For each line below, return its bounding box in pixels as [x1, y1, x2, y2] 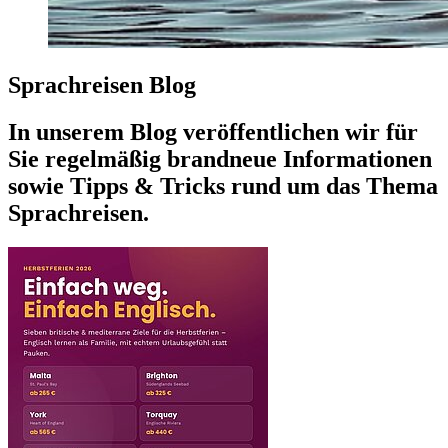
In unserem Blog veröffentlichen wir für [8, 119, 418, 146]
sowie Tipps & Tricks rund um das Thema [8, 173, 438, 200]
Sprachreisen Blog [8, 72, 196, 99]
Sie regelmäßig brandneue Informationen [8, 146, 432, 173]
